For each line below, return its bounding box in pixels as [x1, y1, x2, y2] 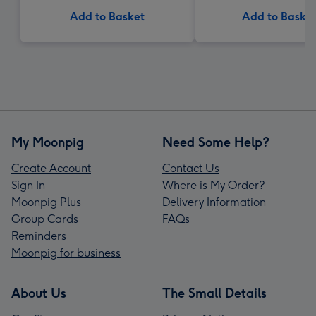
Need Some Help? [162, 135, 269, 150]
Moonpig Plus [11, 195, 81, 209]
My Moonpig [11, 135, 84, 150]
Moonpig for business [11, 246, 121, 260]
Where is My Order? [162, 178, 265, 192]
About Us [11, 286, 66, 301]
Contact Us [162, 162, 219, 175]
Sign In [11, 178, 45, 192]
